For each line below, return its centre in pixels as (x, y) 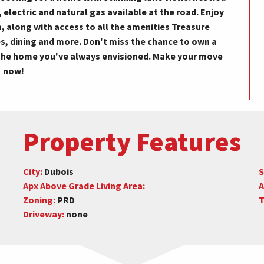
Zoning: (39, 199)
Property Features (132, 141)
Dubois (58, 171)
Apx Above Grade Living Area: (84, 185)
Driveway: (43, 214)
